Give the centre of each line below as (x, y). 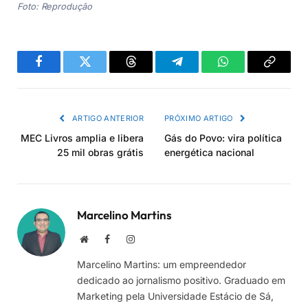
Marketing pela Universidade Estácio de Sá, (175, 296)
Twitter (102, 72)
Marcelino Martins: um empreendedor (162, 264)
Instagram (153, 238)
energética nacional (209, 152)
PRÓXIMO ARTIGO (200, 118)
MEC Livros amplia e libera (82, 137)
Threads (150, 72)
